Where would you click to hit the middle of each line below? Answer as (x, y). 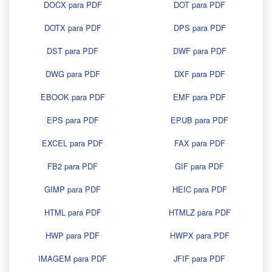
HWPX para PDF (199, 236)
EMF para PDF (199, 97)
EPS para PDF (73, 120)
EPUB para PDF (199, 120)
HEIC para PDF (199, 189)
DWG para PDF (73, 74)
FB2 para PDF (73, 166)
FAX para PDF (199, 143)
